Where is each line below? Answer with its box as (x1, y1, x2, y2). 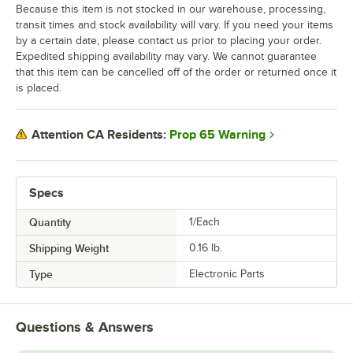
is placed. (16, 81, 61, 94)
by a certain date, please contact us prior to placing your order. (16, 34, 321, 46)
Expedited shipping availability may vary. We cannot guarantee (16, 50, 317, 62)
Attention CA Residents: (32, 128, 166, 143)
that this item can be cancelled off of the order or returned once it (16, 65, 336, 78)
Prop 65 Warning (169, 127, 266, 142)
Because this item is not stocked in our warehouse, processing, (16, 2, 325, 15)
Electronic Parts (189, 267, 265, 280)
